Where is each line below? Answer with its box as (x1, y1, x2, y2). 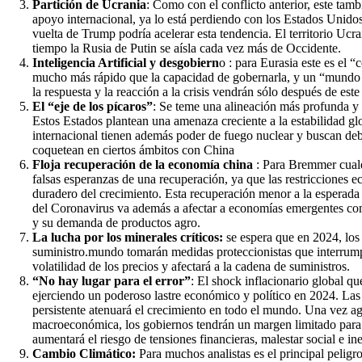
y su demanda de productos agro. (32, 215, 200, 229)
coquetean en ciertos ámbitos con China (32, 142, 234, 157)
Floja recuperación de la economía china (32, 157, 256, 171)
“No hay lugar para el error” (32, 273, 191, 288)
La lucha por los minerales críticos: (32, 229, 223, 244)
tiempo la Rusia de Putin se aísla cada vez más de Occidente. (32, 40, 341, 55)
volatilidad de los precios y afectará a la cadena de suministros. (32, 259, 350, 273)
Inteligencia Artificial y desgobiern (32, 55, 219, 69)
